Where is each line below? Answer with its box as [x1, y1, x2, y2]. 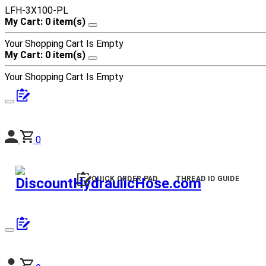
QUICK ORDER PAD [91, 174, 158, 183]
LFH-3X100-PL [5, 5, 68, 16]
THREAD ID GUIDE [175, 174, 239, 183]
